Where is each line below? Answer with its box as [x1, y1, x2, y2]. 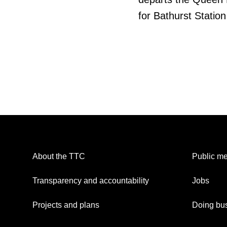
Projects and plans [32, 201, 99, 210]
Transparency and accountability [32, 176, 149, 185]
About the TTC [32, 152, 85, 161]
